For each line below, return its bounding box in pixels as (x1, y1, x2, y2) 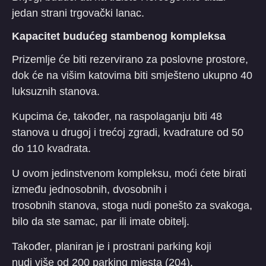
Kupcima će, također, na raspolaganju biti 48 (12, 110, 222, 122)
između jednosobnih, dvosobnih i (12, 183, 167, 195)
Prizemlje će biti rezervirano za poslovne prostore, (12, 53, 248, 65)
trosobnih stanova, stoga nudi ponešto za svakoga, (12, 199, 252, 211)
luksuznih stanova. (12, 85, 100, 97)
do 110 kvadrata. (12, 142, 91, 154)
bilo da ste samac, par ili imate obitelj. (12, 215, 189, 227)
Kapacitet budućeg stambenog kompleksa (12, 30, 226, 42)
